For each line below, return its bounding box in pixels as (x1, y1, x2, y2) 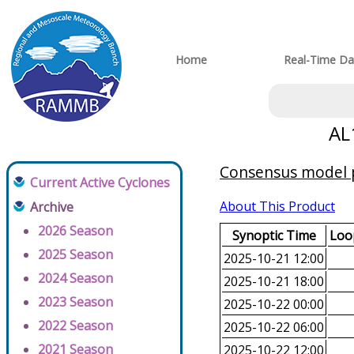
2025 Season (38, 246, 113, 264)
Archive (30, 198, 73, 217)
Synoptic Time (232, 227, 316, 245)
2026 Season (38, 222, 113, 240)
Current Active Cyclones (30, 174, 170, 192)
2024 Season (38, 269, 113, 288)
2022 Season (38, 317, 113, 335)
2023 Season (38, 293, 113, 311)
